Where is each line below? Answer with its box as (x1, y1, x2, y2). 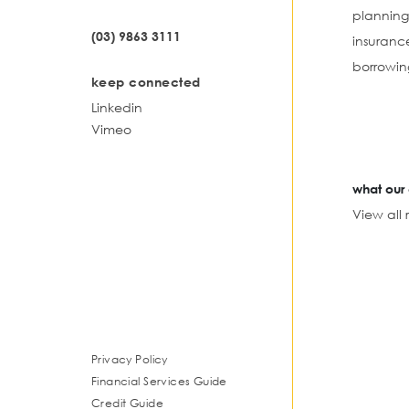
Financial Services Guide (91, 374, 227, 389)
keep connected (91, 74, 201, 90)
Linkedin (91, 100, 142, 116)
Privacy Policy (91, 352, 168, 367)
